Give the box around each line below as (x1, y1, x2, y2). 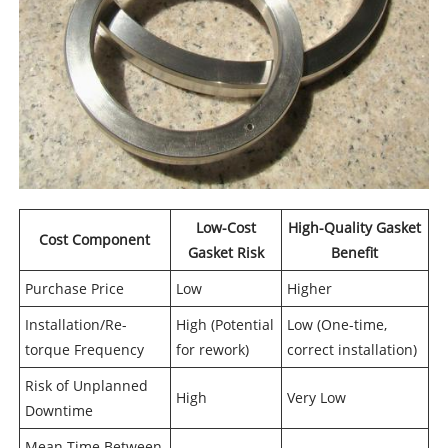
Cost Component (39, 230, 151, 250)
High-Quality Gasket (288, 218, 422, 238)
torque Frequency (24, 340, 144, 360)
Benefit (331, 243, 379, 263)
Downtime (24, 401, 93, 421)
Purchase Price (24, 279, 124, 299)
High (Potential (175, 315, 274, 335)
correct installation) (286, 340, 417, 360)
